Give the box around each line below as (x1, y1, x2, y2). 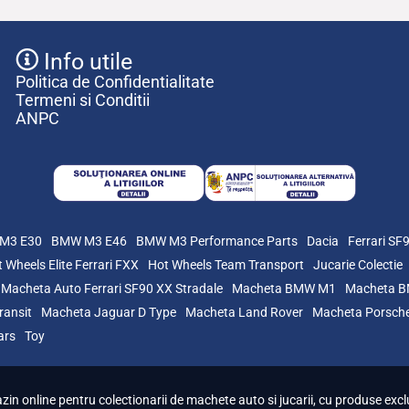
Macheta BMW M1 (232, 281, 336, 297)
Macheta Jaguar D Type (41, 305, 176, 320)
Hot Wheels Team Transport (148, 257, 304, 273)
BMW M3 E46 (51, 234, 127, 249)
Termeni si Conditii (15, 91, 150, 110)
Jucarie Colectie (313, 257, 403, 273)
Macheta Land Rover (185, 305, 303, 320)
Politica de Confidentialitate (15, 73, 215, 92)
